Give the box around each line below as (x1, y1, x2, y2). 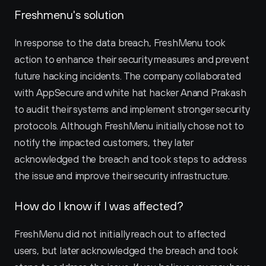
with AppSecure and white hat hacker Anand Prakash (14, 87, 246, 99)
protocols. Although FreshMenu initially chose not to (14, 120, 245, 132)
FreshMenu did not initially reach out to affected (14, 228, 226, 240)
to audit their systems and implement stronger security (14, 103, 249, 115)
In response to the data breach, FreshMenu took (14, 37, 226, 49)
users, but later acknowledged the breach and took (14, 245, 238, 256)
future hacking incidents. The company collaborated (14, 70, 241, 82)
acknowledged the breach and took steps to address (14, 153, 247, 165)
